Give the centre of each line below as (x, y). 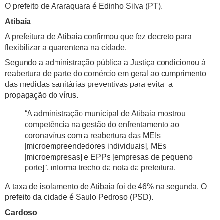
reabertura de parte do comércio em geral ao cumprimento (106, 74)
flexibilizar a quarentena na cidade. (66, 48)
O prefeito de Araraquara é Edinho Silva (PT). (84, 6)
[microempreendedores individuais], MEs (96, 146)
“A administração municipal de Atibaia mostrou (105, 114)
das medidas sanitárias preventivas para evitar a (89, 84)
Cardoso (21, 213)
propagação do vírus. (41, 95)
